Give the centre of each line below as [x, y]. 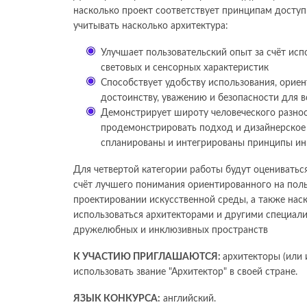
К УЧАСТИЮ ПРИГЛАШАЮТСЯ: [148, 257]
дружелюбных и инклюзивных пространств [171, 231]
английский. [188, 299]
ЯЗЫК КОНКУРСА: [117, 299]
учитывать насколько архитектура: [151, 26]
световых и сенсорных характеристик [185, 68]
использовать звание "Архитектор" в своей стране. [185, 272]
